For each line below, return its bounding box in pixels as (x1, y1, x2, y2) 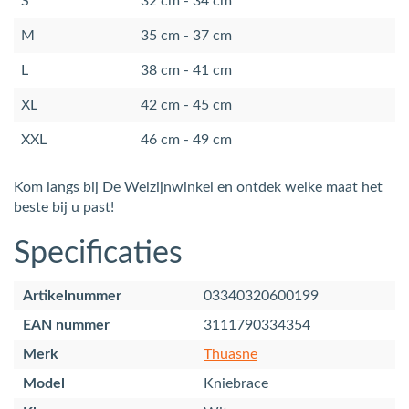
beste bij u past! (14, 199, 114, 215)
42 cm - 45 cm (141, 97, 232, 112)
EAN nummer (23, 317, 110, 332)
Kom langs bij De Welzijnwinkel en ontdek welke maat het (14, 179, 383, 194)
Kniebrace (204, 375, 268, 391)
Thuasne (204, 346, 257, 362)
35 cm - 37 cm (141, 27, 232, 43)
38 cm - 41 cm (141, 62, 232, 78)
